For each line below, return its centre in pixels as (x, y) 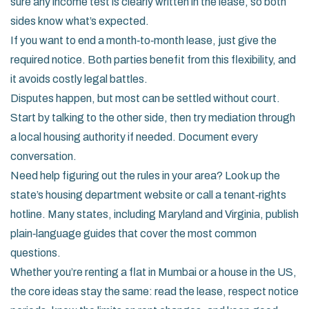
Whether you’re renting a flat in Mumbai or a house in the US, (153, 272)
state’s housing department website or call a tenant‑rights (148, 195)
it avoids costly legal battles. (79, 79)
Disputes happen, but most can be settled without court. (145, 98)
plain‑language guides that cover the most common (133, 233)
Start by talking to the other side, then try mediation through (153, 118)
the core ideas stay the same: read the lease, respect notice (154, 291)
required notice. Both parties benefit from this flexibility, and (153, 60)
